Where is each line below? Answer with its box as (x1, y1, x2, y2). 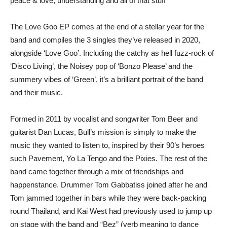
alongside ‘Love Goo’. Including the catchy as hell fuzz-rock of (10, 49, 214, 58)
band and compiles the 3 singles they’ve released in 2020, (10, 35, 200, 45)
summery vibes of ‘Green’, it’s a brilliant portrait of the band (10, 75, 203, 84)
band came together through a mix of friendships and (10, 167, 183, 176)
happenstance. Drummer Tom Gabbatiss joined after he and (10, 180, 207, 190)
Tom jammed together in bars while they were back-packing (10, 194, 206, 203)
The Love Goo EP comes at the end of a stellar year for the (10, 22, 204, 31)
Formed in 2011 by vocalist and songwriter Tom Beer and (10, 115, 198, 124)
